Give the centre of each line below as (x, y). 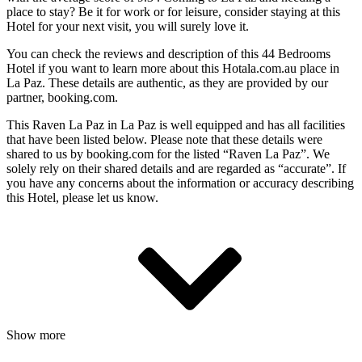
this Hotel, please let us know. (82, 197)
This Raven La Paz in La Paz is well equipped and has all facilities (176, 124)
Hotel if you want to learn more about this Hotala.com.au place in (173, 68)
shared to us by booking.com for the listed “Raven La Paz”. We (168, 154)
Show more (38, 335)
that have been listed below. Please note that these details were (164, 139)
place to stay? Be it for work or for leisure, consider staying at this (173, 11)
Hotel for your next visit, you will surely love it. (128, 26)
